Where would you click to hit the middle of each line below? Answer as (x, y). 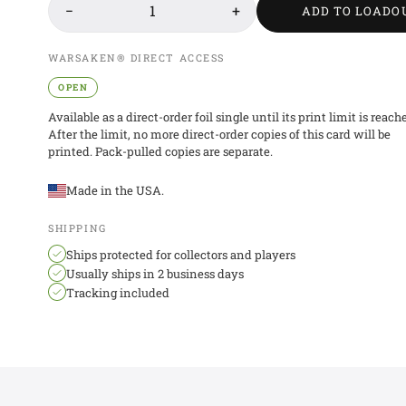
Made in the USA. (116, 190)
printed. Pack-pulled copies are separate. (161, 151)
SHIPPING (77, 228)
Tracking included (118, 293)
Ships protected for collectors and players (181, 255)
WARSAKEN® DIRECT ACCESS (136, 58)
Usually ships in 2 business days (155, 274)
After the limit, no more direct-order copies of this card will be (220, 134)
